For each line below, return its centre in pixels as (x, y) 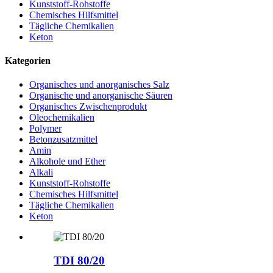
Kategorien (28, 61)
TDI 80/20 (79, 261)
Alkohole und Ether (67, 161)
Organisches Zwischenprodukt (88, 107)
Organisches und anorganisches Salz (99, 85)
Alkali (41, 172)
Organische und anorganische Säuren (101, 96)
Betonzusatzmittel (63, 140)
